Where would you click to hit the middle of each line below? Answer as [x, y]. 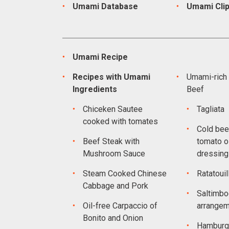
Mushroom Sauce [114, 154]
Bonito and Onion [113, 218]
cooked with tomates [120, 121]
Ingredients [95, 89]
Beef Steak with [111, 141]
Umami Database [105, 6]
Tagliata [210, 109]
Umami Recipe [100, 57]
